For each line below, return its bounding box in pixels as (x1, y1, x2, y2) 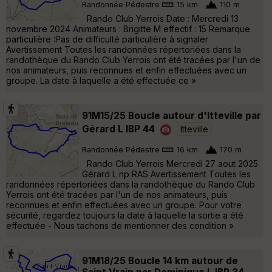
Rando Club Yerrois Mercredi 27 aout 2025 (82, 158, 258, 169)
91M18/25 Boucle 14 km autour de (82, 254, 238, 267)
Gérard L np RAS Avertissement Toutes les (82, 168, 251, 179)
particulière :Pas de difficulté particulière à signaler (6, 33, 208, 44)
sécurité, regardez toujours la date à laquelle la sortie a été (6, 209, 243, 220)
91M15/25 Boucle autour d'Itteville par (82, 109, 261, 121)
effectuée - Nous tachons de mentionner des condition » (6, 220, 234, 231)
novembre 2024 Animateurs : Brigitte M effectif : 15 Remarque (6, 23, 250, 34)
